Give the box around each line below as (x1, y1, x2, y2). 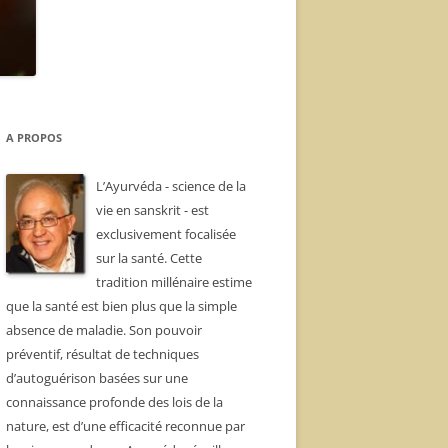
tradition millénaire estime (96, 273, 252, 291)
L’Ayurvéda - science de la (96, 177, 246, 195)
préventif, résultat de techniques (6, 345, 199, 363)
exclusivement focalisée (96, 225, 236, 243)
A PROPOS (6, 130, 62, 145)
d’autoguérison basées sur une (6, 369, 188, 387)
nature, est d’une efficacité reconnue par (6, 417, 245, 435)
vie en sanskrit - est (96, 201, 209, 219)
